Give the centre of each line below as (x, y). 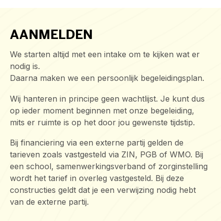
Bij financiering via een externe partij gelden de (97, 143)
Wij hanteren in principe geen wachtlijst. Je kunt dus (107, 98)
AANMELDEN (51, 35)
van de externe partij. (49, 202)
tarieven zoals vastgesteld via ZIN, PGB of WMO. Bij (107, 155)
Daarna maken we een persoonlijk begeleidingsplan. (107, 78)
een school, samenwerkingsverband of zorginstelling (109, 166)
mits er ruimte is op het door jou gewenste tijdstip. (102, 122)
